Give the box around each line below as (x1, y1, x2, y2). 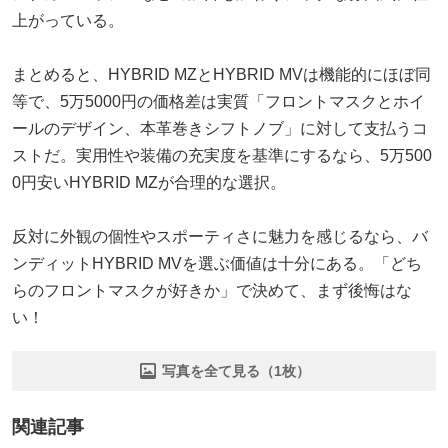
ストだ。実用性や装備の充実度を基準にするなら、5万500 (12, 146, 432, 164)
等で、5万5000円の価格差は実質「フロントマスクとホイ (12, 92, 425, 110)
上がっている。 (12, 11, 124, 29)
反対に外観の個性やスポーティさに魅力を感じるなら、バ (12, 227, 428, 245)
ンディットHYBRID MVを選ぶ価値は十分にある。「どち (12, 254, 422, 272)
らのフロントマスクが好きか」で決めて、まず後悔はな (12, 281, 412, 299)
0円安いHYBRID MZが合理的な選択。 (12, 173, 286, 191)
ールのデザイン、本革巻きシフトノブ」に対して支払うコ (12, 119, 428, 137)
